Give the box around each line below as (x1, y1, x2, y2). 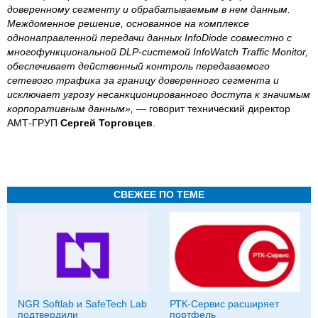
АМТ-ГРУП (7, 116, 60, 128)
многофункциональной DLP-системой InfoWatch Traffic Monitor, (7, 45, 308, 57)
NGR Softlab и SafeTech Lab (18, 297, 147, 309)
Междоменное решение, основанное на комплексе (7, 17, 249, 29)
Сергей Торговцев (60, 116, 153, 128)
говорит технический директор (149, 102, 290, 114)
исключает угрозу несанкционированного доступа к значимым (7, 88, 310, 100)
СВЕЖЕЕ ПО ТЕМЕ (114, 188, 204, 200)
